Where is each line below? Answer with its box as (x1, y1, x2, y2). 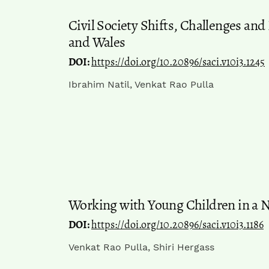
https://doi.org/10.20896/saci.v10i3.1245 (91, 54, 265, 69)
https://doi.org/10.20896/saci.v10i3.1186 (91, 217, 264, 232)
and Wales (68, 32, 125, 52)
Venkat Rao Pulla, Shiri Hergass (68, 241, 214, 253)
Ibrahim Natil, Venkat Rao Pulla (68, 78, 214, 90)
